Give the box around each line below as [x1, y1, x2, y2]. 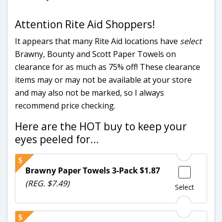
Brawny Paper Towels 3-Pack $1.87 [25, 165, 160, 176]
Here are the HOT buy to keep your [15, 119, 187, 133]
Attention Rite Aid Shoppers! [15, 17, 155, 31]
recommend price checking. [15, 100, 115, 111]
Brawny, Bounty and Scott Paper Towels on [15, 48, 176, 59]
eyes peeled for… [15, 132, 99, 146]
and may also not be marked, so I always [15, 87, 164, 98]
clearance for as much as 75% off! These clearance [15, 61, 200, 72]
